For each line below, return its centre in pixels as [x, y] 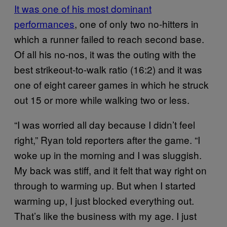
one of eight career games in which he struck [111, 85]
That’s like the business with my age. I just [105, 216]
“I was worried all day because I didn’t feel [105, 125]
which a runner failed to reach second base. [109, 39]
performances [44, 24]
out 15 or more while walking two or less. [102, 100]
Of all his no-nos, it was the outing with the [105, 54]
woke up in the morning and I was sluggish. [108, 155]
